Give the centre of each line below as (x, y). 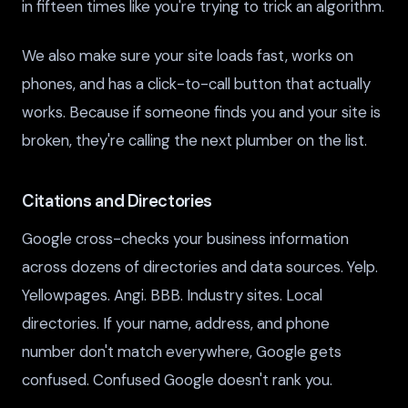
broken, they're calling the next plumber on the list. (194, 141)
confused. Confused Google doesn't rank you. (177, 379)
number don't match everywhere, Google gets (182, 351)
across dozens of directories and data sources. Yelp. (200, 266)
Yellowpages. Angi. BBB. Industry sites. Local (172, 295)
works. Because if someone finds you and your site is (201, 112)
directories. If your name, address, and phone (176, 323)
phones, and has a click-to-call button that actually (196, 84)
